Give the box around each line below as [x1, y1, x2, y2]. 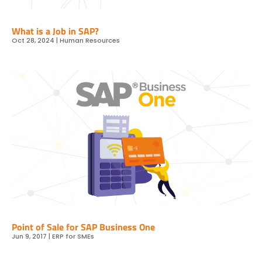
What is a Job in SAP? [12, 24, 99, 39]
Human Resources [60, 36, 120, 46]
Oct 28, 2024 [12, 36, 54, 46]
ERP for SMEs [52, 231, 94, 241]
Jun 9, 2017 [12, 231, 47, 241]
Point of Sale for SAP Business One [12, 219, 155, 234]
